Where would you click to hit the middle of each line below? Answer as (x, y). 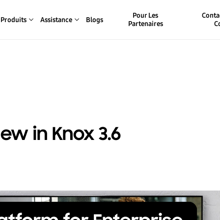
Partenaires (145, 24)
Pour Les (146, 15)
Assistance (56, 20)
